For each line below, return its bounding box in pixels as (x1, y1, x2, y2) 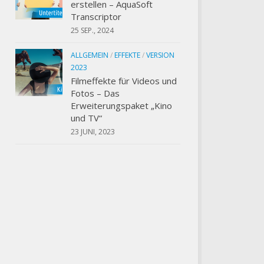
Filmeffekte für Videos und (71, 74, 177, 87)
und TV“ (71, 111, 102, 124)
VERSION (146, 49, 174, 60)
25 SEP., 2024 (71, 25, 114, 35)
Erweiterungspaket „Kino (71, 99, 172, 111)
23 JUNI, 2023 (71, 126, 115, 137)
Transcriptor (71, 10, 121, 22)
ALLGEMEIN (71, 49, 108, 60)
